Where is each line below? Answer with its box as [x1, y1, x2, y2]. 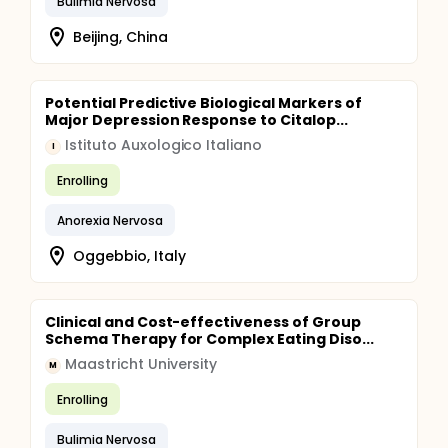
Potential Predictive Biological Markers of [45, 93, 362, 113]
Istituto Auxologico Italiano [65, 135, 263, 155]
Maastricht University [65, 354, 218, 374]
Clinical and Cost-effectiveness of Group [45, 312, 361, 332]
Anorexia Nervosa [57, 211, 163, 229]
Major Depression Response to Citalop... [45, 110, 348, 130]
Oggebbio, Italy [73, 245, 186, 266]
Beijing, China [73, 26, 168, 47]
